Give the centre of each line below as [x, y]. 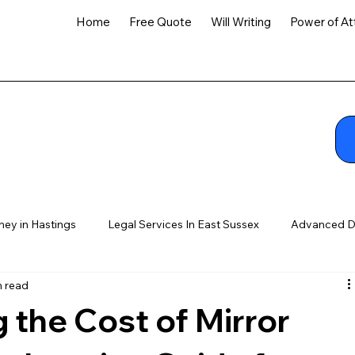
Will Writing [241, 21]
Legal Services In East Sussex [184, 224]
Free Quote [160, 21]
